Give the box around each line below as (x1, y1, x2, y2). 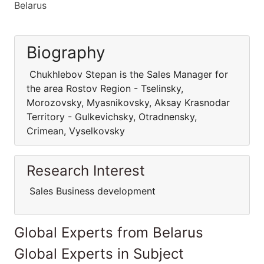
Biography (27, 42, 105, 62)
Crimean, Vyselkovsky (27, 125, 125, 137)
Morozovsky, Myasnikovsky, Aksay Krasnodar (27, 97, 230, 108)
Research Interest (27, 162, 145, 179)
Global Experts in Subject (14, 245, 184, 262)
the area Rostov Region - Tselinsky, (27, 82, 183, 94)
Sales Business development (27, 185, 159, 197)
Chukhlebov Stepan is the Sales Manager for (27, 68, 228, 80)
